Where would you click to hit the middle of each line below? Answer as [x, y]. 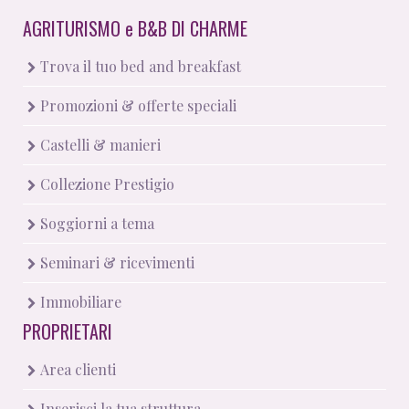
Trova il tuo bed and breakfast [139, 66]
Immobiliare [79, 301]
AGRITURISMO [74, 28]
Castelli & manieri [99, 144]
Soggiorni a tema [95, 223]
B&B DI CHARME [190, 28]
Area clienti [76, 369]
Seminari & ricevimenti [115, 262]
